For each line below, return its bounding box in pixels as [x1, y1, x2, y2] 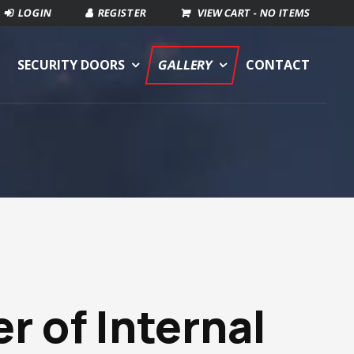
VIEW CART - [196, 6, 262, 21]
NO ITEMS [258, 6, 312, 21]
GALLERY [156, 55, 215, 73]
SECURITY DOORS [17, 55, 126, 73]
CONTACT [246, 55, 311, 73]
